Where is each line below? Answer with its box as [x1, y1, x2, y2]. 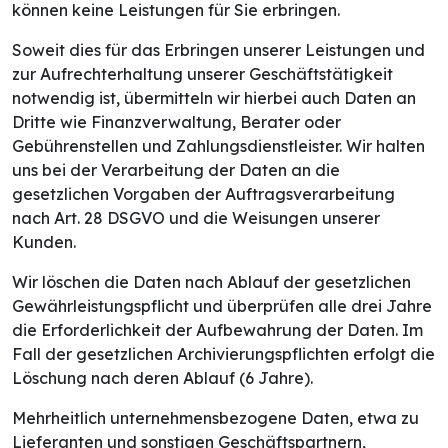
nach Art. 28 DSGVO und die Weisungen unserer [12, 208, 380, 229]
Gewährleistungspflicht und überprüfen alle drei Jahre [12, 296, 432, 317]
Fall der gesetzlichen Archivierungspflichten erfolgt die [12, 344, 435, 365]
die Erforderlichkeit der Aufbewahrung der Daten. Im [12, 320, 423, 341]
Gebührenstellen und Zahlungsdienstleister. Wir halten [12, 136, 425, 157]
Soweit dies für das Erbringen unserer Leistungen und [12, 40, 425, 61]
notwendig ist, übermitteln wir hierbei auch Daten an [12, 88, 416, 109]
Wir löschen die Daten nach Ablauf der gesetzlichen [12, 272, 411, 293]
